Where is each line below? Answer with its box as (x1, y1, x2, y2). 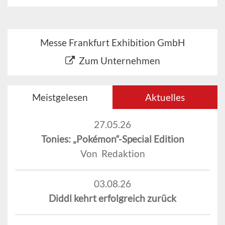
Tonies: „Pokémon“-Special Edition (41, 133, 184, 145)
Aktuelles (145, 91, 185, 103)
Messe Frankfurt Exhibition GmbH (40, 37, 185, 49)
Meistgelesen (32, 91, 88, 103)
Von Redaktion (80, 148, 145, 160)
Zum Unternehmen (78, 55, 160, 67)
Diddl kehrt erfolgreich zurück (49, 192, 176, 204)
